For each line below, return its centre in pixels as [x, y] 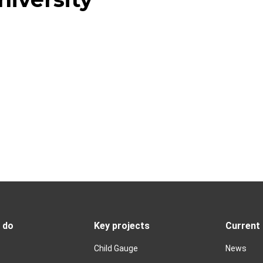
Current [243, 225]
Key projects [122, 225]
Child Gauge [116, 248]
